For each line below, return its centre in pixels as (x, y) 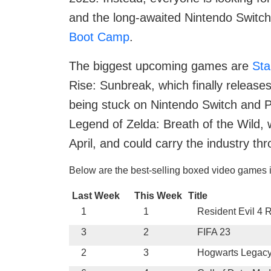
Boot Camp (99, 37)
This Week (158, 196)
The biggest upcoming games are (161, 66)
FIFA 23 (214, 232)
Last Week (96, 196)
